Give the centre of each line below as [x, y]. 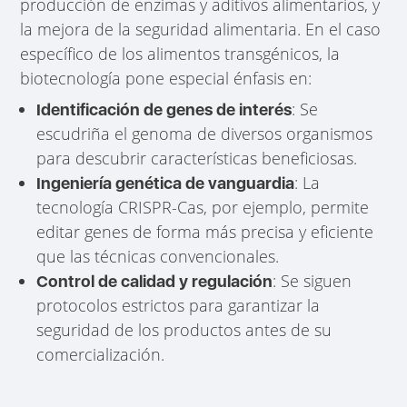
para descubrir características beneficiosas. [197, 158]
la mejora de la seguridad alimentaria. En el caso [201, 29]
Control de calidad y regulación [155, 281]
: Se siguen [313, 280]
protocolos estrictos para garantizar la [179, 305]
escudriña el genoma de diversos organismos [205, 133]
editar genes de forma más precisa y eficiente [205, 231]
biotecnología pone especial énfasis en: [166, 78]
